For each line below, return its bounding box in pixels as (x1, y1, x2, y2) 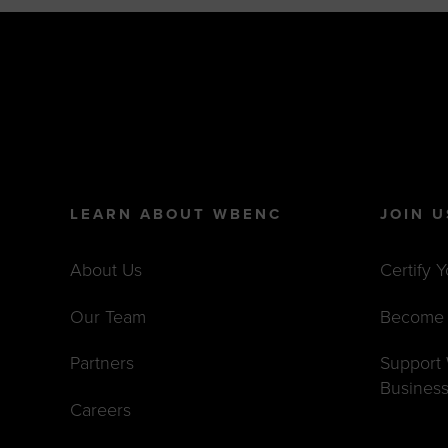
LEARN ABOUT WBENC (70, 205, 283, 224)
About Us (70, 259, 143, 282)
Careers (70, 398, 132, 421)
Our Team (70, 305, 147, 328)
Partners (70, 352, 135, 375)
